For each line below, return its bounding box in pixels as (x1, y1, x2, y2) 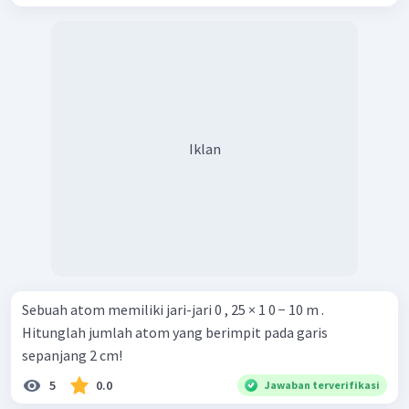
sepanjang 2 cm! (22, 346, 122, 365)
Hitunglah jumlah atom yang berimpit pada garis (22, 323, 328, 342)
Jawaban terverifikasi (265, 378, 380, 393)
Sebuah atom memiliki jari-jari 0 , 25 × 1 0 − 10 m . (22, 300, 324, 320)
